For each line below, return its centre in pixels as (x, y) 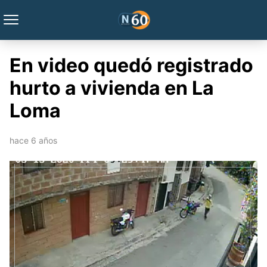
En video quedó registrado (131, 65)
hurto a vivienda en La (112, 88)
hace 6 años (33, 140)
